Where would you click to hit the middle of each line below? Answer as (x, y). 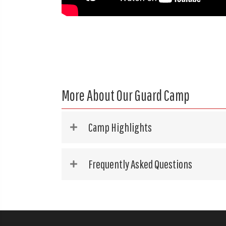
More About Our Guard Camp (126, 95)
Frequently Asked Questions (140, 164)
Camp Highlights (120, 127)
